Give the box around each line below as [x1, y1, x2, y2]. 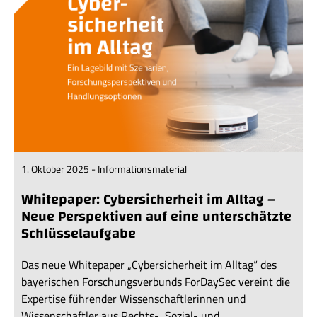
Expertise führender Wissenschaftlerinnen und [21, 290, 246, 308]
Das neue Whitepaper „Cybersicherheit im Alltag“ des [21, 256, 277, 274]
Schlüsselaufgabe [21, 220, 136, 247]
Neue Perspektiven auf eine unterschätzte [21, 203, 292, 230]
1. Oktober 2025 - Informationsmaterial [21, 161, 187, 177]
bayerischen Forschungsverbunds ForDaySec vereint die [21, 273, 290, 291]
